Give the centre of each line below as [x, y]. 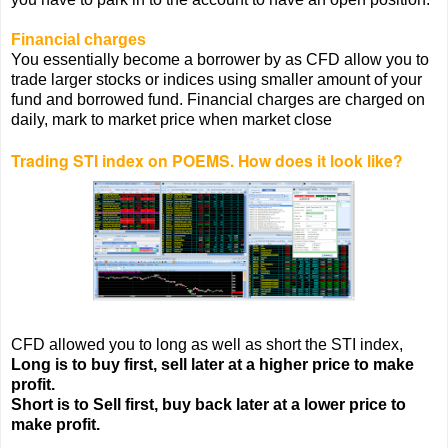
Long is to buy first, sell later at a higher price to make [212, 364]
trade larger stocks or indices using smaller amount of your [216, 79]
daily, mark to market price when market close [171, 119]
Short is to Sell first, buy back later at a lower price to [208, 404]
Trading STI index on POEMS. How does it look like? [207, 160]
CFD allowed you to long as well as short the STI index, [209, 344]
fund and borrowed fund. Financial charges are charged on [218, 99]
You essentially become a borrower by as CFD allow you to [220, 59]
